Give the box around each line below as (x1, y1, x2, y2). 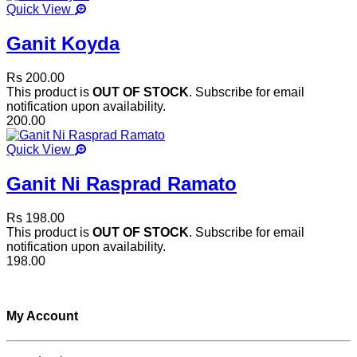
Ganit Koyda (6, 32, 120, 54)
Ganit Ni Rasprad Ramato (6, 172, 237, 194)
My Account (6, 308, 78, 323)
